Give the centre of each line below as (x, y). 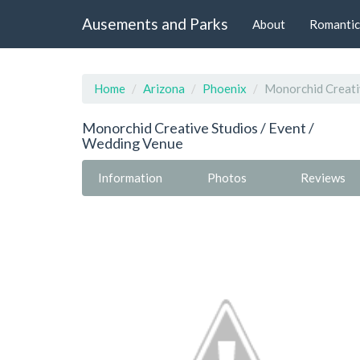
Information (130, 177)
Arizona (164, 88)
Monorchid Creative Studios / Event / (198, 128)
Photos (227, 177)
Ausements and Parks (155, 23)
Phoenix (225, 88)
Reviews (323, 177)
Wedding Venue (133, 143)
